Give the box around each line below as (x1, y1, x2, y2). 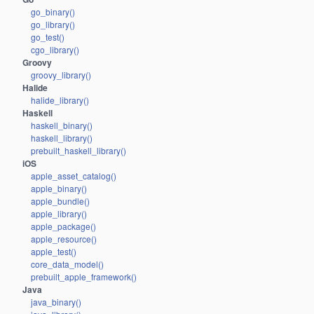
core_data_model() (31, 257, 104, 270)
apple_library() (31, 207, 87, 219)
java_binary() (31, 295, 81, 308)
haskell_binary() (31, 118, 93, 131)
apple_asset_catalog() (31, 169, 116, 182)
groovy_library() (31, 68, 91, 81)
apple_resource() (31, 232, 97, 245)
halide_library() (31, 93, 89, 106)
